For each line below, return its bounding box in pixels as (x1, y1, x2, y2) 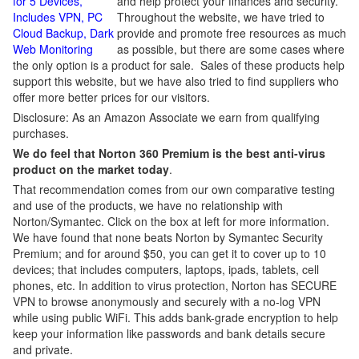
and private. (13, 341, 73, 357)
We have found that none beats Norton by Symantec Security (13, 229, 323, 245)
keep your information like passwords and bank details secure (13, 325, 325, 341)
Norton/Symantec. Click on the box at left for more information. (13, 213, 329, 229)
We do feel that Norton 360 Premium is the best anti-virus (13, 145, 325, 161)
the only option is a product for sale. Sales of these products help (13, 57, 345, 73)
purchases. (13, 125, 69, 141)
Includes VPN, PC (13, 9, 103, 25)
